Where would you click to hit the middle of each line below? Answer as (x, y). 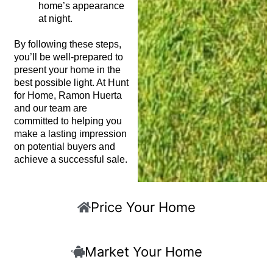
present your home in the (67, 69)
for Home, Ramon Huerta (68, 95)
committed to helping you (68, 121)
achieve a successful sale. (70, 159)
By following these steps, (67, 44)
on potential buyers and (64, 146)
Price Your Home (143, 207)
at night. (55, 18)
